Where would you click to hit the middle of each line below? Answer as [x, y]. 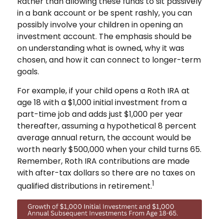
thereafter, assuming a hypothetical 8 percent [107, 126]
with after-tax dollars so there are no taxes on [106, 173]
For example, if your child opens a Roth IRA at [103, 90]
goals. [28, 71]
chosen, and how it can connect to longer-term [109, 60]
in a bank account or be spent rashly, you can [105, 13]
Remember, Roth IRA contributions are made [103, 161]
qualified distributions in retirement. [85, 186]
